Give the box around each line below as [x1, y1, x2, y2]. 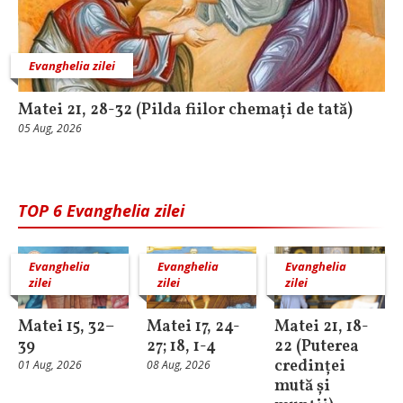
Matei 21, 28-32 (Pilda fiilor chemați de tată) [18, 98, 353, 121]
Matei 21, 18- [274, 315, 370, 338]
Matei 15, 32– [18, 315, 114, 338]
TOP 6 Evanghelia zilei [18, 199, 184, 221]
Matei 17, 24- [146, 315, 240, 338]
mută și [274, 374, 331, 398]
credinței [274, 354, 346, 378]
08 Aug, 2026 [146, 356, 210, 372]
